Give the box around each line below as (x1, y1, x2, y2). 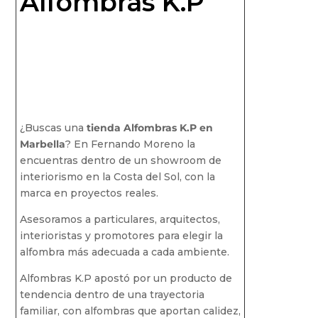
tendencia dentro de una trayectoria (19, 287, 204, 301)
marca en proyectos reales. (19, 186, 158, 199)
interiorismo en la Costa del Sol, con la (19, 170, 215, 183)
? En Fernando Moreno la (65, 137, 195, 150)
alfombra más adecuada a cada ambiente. (19, 245, 229, 258)
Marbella (19, 137, 65, 150)
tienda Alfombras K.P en (86, 121, 213, 134)
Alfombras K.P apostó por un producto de (19, 271, 232, 285)
